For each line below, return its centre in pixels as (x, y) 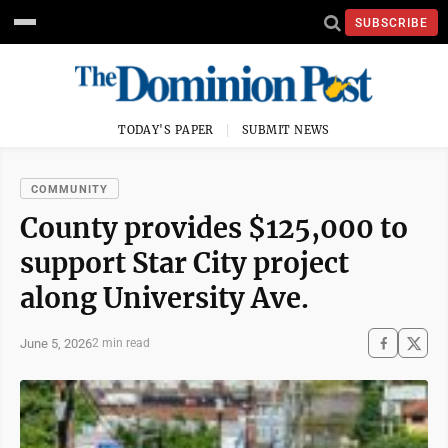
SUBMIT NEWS (286, 130)
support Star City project (184, 263)
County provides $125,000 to (214, 228)
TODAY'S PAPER (166, 130)
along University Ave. (164, 298)
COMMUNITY (69, 189)
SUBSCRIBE (391, 22)
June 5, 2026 (56, 343)
